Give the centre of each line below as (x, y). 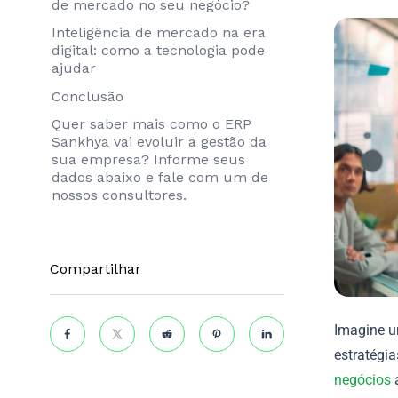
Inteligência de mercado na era (159, 33)
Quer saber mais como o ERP (151, 123)
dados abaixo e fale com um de (160, 177)
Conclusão (88, 96)
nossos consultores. (119, 195)
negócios (362, 380)
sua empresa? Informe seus (148, 159)
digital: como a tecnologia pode (158, 51)
